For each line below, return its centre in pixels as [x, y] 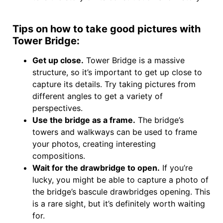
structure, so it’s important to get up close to [117, 72]
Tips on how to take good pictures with [107, 29]
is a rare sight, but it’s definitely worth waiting [119, 203]
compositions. [60, 156]
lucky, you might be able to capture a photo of [120, 179]
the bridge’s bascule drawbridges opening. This [121, 191]
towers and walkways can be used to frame [115, 132]
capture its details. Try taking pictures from [114, 84]
